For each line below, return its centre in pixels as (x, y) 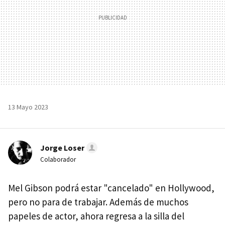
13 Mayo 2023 (28, 107)
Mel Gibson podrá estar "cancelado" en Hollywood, (111, 188)
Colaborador (58, 159)
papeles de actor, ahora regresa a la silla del (96, 216)
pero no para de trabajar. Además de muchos (98, 202)
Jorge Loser (62, 147)
